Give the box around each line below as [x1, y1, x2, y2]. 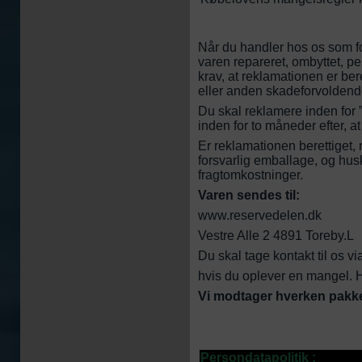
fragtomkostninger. [198, 168, 303, 182]
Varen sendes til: [198, 188, 300, 202]
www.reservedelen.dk [198, 208, 322, 222]
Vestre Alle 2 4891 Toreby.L [198, 229, 354, 242]
